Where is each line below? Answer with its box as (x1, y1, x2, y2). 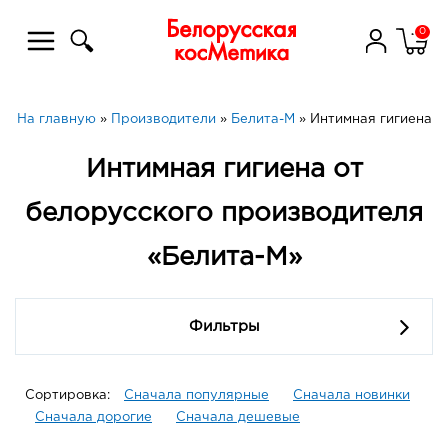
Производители (110, 114, 216, 125)
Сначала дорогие (35, 412, 152, 424)
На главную (16, 114, 96, 125)
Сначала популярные (124, 390, 269, 402)
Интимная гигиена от (85, 158, 363, 182)
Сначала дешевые (176, 412, 300, 424)
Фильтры (188, 320, 260, 334)
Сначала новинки (293, 390, 410, 402)
